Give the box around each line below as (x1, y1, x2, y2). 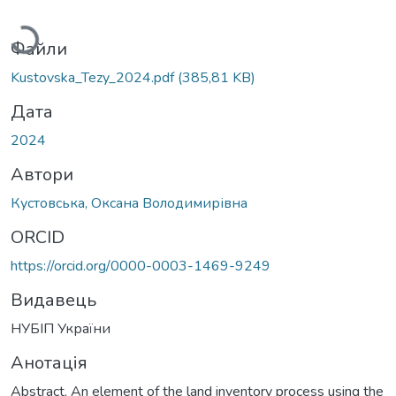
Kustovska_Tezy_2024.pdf (11, 67, 178, 88)
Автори (11, 162, 73, 187)
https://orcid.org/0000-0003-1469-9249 (11, 255, 270, 276)
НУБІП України (11, 318, 110, 339)
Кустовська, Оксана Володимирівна (11, 193, 247, 213)
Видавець (11, 287, 96, 312)
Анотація (11, 350, 88, 375)
